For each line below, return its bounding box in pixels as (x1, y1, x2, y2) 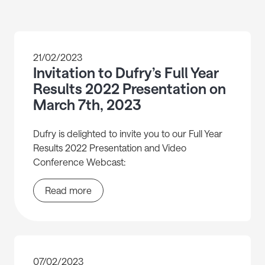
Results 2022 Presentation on (33, 80, 226, 98)
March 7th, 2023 (33, 96, 141, 114)
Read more (45, 185, 92, 196)
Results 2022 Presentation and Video (33, 142, 186, 154)
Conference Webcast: (33, 156, 128, 168)
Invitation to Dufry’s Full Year (33, 64, 218, 82)
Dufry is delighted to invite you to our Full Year (33, 128, 222, 140)
